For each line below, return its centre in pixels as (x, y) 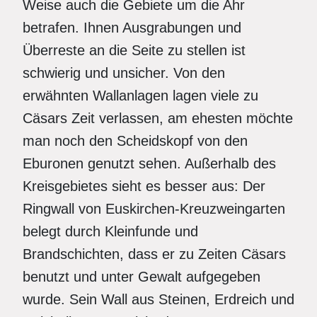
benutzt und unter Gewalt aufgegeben (142, 277)
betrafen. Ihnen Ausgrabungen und (132, 28)
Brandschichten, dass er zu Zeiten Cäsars (154, 254)
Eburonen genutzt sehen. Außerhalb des (149, 163)
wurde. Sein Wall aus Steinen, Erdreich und (158, 299)
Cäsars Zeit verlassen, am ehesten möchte (158, 118)
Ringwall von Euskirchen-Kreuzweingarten (154, 209)
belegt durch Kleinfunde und (110, 231)
